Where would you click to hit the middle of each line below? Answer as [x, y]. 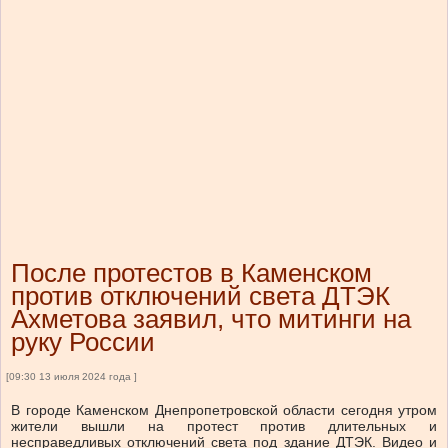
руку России [83, 342]
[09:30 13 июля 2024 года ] [71, 377]
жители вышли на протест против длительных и [224, 426]
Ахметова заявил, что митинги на [211, 319]
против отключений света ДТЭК [200, 296]
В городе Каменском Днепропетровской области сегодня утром [224, 410]
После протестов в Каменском [191, 273]
